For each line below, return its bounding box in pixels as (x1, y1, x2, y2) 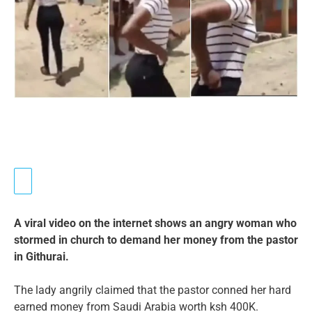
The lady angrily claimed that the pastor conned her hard (14, 283, 291, 297)
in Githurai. (14, 249, 69, 263)
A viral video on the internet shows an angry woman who (14, 216, 297, 230)
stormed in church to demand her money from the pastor (14, 233, 298, 247)
